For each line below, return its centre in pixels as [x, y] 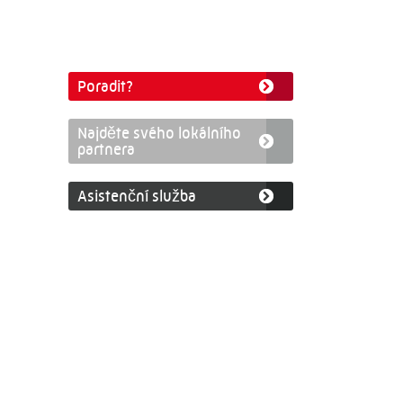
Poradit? [105, 86]
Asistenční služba [137, 196]
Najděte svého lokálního [159, 133]
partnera [106, 149]
